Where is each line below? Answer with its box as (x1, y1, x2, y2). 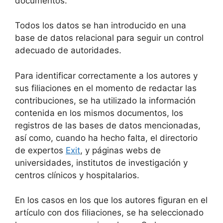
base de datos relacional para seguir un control (15, 33, 204, 43)
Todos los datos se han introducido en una (15, 20, 186, 31)
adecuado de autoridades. (15, 45, 121, 56)
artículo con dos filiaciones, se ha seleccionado (15, 208, 204, 218)
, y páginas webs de (80, 145, 161, 155)
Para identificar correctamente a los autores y (15, 70, 198, 81)
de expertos (15, 145, 66, 155)
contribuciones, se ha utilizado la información (15, 95, 196, 106)
